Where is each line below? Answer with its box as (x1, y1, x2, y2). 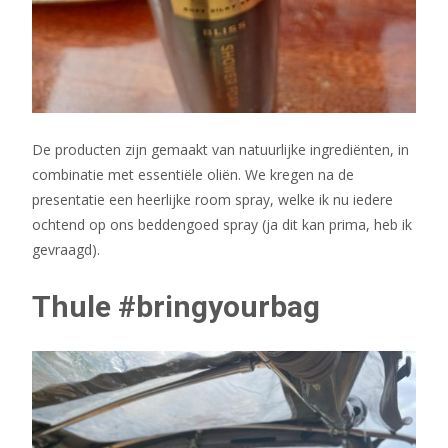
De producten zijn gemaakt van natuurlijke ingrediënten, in (32, 139, 409, 159)
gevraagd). (32, 239, 100, 259)
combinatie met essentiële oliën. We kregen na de (32, 164, 354, 184)
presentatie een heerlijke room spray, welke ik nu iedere (32, 189, 393, 209)
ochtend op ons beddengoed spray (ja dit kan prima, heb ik (32, 214, 412, 234)
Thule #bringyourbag (32, 288, 320, 324)
